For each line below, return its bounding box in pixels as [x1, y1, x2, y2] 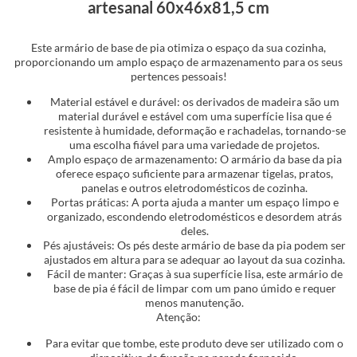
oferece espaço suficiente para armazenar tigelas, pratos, [56, 167, 333, 181]
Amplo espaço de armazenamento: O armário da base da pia [47, 152, 342, 167]
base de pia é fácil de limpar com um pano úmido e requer [53, 281, 336, 296]
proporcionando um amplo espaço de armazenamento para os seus [14, 54, 343, 69]
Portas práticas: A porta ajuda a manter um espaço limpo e [50, 195, 339, 210]
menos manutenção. [145, 296, 244, 310]
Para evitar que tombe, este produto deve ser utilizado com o [45, 335, 343, 350]
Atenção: [156, 310, 201, 324]
